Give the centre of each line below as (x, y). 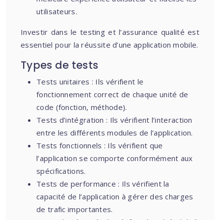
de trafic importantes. (75, 209)
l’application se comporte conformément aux (115, 158)
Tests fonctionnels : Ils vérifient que (100, 145)
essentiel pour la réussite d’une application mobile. (110, 45)
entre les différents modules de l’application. (115, 133)
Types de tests (60, 65)
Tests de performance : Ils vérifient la (103, 184)
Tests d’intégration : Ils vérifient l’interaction (114, 120)
